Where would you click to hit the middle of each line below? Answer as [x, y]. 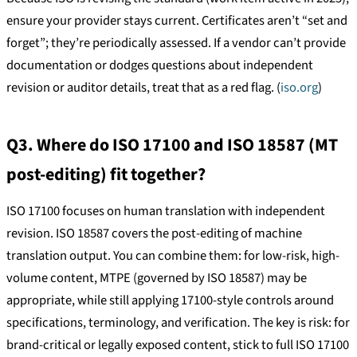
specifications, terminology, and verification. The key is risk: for [178, 322]
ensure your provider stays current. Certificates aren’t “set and [177, 21]
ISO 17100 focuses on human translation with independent [166, 211]
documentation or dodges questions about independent [160, 66]
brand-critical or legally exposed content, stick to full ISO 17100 [178, 345]
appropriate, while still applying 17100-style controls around [170, 300]
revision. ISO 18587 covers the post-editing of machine [154, 233]
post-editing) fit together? [106, 174]
